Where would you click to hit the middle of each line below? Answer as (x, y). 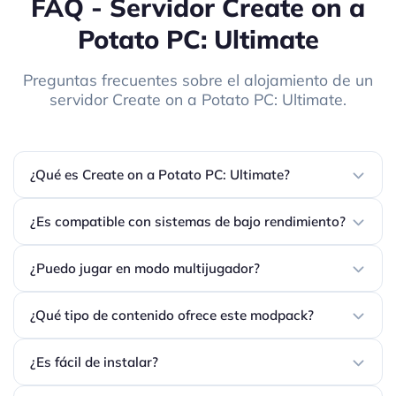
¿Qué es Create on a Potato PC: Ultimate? (160, 175)
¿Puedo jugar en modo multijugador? (145, 269)
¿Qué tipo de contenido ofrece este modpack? (172, 316)
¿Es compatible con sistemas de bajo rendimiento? (188, 222)
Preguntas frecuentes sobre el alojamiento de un (198, 80)
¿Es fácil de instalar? (94, 362)
